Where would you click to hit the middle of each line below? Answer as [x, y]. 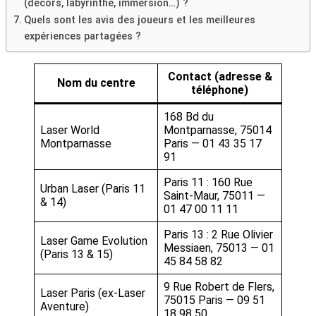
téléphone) [220, 90]
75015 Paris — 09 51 [214, 300]
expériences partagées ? [82, 36]
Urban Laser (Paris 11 [93, 188]
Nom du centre [96, 83]
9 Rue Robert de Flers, [219, 286]
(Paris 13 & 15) [77, 254]
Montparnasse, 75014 [218, 130]
